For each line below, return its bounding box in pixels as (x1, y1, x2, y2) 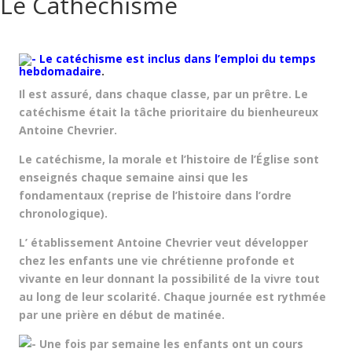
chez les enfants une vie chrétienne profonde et (19, 253, 295, 268)
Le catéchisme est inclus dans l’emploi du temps (36, 51, 316, 66)
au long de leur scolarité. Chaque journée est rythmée (19, 289, 326, 304)
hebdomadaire (19, 64, 101, 79)
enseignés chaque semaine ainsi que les (19, 170, 248, 185)
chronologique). (19, 206, 108, 221)
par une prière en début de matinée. (19, 307, 225, 322)
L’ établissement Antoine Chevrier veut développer (19, 235, 308, 250)
